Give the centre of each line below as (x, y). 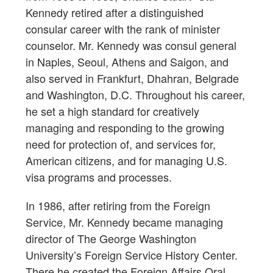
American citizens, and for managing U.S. (126, 161)
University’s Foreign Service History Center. (132, 255)
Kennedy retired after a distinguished (115, 12)
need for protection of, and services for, (121, 144)
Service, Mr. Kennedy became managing (124, 222)
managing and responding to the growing (125, 128)
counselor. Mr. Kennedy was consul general (131, 45)
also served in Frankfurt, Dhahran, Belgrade (132, 78)
